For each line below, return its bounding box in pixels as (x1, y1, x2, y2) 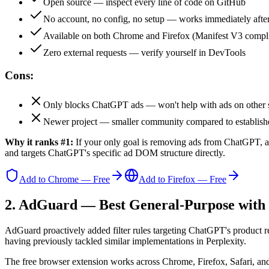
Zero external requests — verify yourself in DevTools (43, 47, 246, 58)
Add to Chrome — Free (19, 174, 110, 185)
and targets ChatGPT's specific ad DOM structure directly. (5, 148, 225, 159)
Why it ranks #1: (5, 137, 73, 148)
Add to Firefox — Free (139, 174, 226, 185)
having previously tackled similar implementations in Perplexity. (5, 236, 246, 246)
